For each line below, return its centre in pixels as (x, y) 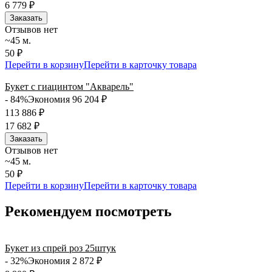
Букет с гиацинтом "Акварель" (69, 87)
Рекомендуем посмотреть (88, 211)
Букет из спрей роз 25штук (60, 248)
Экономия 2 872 (62, 260)
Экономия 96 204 (65, 100)
